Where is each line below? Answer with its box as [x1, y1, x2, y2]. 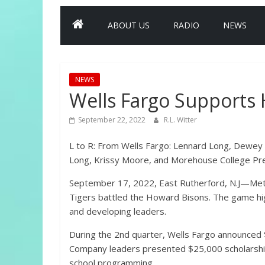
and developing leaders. [69, 205, 166, 217]
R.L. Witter [164, 115, 197, 125]
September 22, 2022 [78, 115, 146, 125]
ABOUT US [108, 20, 150, 31]
